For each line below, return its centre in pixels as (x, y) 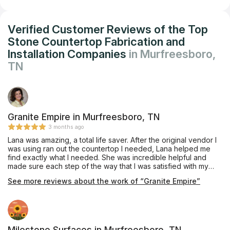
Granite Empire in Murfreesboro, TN (84, 117)
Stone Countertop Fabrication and (96, 42)
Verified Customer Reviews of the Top (108, 30)
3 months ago (66, 127)
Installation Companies (68, 54)
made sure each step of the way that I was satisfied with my (108, 166)
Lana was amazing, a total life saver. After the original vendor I (112, 140)
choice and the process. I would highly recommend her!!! (103, 175)
